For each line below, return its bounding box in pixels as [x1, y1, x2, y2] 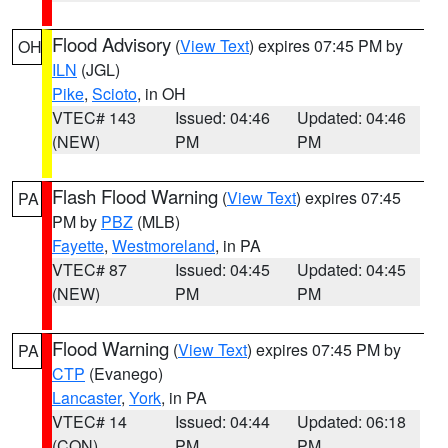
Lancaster [52, 386, 121, 409]
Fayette [52, 234, 104, 257]
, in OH [137, 82, 186, 105]
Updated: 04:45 [297, 258, 407, 281]
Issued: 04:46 [174, 106, 270, 129]
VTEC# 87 [52, 258, 127, 281]
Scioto [92, 82, 137, 105]
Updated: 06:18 [297, 410, 407, 433]
